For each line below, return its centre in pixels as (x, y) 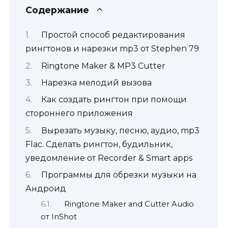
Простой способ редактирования (113, 35)
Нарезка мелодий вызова (96, 82)
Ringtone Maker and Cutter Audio (129, 204)
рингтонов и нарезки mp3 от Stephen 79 (112, 49)
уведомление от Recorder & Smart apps (109, 158)
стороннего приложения (79, 113)
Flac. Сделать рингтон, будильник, (99, 144)
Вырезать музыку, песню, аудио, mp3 (120, 130)
